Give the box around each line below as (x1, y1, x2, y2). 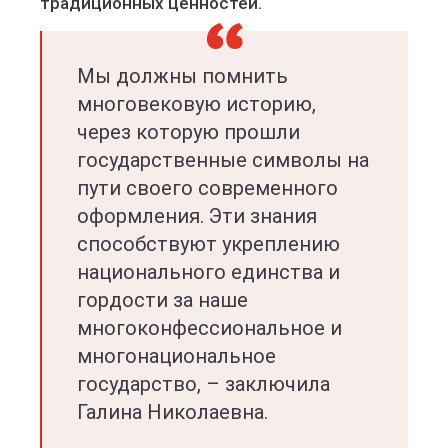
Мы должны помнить (77, 64, 288, 89)
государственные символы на (77, 148, 369, 173)
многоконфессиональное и (77, 316, 342, 341)
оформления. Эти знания (77, 204, 317, 229)
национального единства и (77, 260, 340, 285)
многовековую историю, (77, 92, 316, 117)
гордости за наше (77, 288, 248, 313)
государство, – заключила (77, 372, 330, 397)
